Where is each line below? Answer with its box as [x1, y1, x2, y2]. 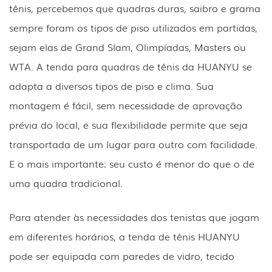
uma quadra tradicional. [9, 175, 123, 190]
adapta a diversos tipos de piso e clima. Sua [9, 78, 214, 93]
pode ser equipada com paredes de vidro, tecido [9, 248, 234, 263]
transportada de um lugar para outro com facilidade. [9, 136, 257, 151]
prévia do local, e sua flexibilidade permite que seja [9, 117, 248, 132]
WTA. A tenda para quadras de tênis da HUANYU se [9, 58, 252, 73]
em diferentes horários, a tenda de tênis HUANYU [9, 228, 240, 243]
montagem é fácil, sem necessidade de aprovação [9, 97, 242, 112]
